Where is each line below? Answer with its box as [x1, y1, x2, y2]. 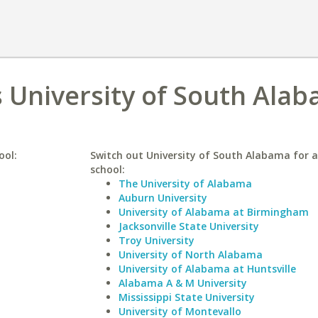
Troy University [118, 234, 194, 247]
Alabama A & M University [118, 276, 247, 290]
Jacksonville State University [118, 219, 259, 233]
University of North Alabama [118, 248, 263, 261]
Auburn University [118, 191, 207, 204]
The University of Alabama [118, 177, 252, 190]
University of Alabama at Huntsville [118, 262, 296, 275]
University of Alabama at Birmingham [118, 205, 309, 219]
